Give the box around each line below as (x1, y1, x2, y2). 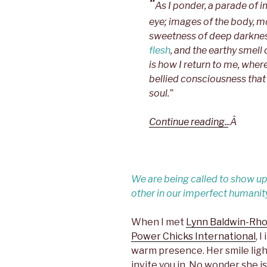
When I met (131, 216, 186, 228)
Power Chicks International (131, 231, 256, 243)
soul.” (149, 88, 173, 100)
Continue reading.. (149, 116, 228, 128)
